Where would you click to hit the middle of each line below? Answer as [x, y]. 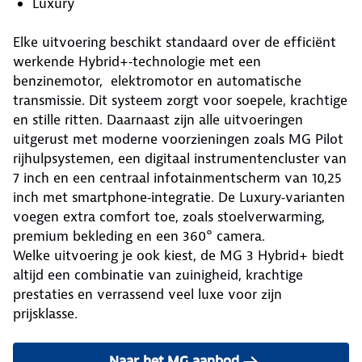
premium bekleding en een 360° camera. [139, 236]
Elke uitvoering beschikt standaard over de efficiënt [175, 42]
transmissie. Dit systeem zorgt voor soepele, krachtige [180, 100]
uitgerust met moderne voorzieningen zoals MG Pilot [178, 139]
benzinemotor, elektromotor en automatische [157, 80]
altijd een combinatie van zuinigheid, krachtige [158, 274]
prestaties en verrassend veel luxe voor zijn [147, 294]
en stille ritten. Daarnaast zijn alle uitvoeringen [158, 119]
